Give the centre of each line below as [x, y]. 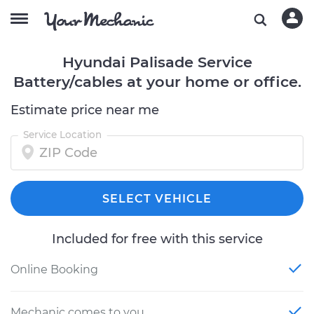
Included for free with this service [157, 239]
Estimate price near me [85, 110]
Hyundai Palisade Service [157, 62]
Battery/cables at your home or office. [157, 82]
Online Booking [54, 269]
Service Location [62, 135]
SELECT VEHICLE [157, 199]
